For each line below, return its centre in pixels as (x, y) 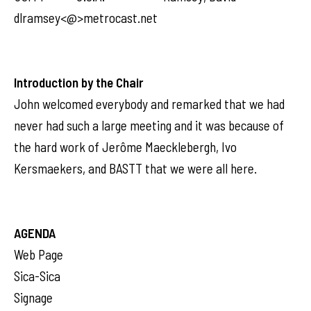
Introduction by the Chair (78, 82)
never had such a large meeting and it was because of (149, 125)
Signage (33, 297)
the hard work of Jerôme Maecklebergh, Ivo (125, 147)
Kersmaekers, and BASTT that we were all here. (135, 168)
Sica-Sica (37, 276)
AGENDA (35, 233)
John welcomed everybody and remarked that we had (149, 104)
